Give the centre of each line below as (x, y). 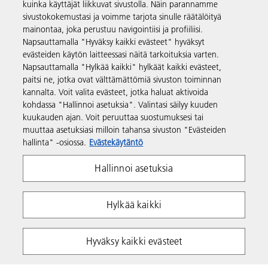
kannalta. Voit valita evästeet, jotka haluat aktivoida (116, 92)
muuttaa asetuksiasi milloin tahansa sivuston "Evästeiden (125, 130)
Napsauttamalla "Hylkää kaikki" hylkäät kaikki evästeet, (122, 67)
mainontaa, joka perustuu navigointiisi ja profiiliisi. (113, 29)
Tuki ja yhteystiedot (69, 48)
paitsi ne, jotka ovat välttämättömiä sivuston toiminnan (122, 80)
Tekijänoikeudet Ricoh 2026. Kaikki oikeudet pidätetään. (112, 256)
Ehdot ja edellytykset (128, 226)
